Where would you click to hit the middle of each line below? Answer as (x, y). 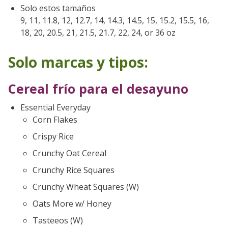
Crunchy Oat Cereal (69, 153)
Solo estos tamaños (58, 8)
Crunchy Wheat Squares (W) (86, 187)
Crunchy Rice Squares (74, 170)
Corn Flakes (55, 119)
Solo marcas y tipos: (78, 62)
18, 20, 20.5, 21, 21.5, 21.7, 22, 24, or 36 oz (98, 32)
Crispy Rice (53, 136)
